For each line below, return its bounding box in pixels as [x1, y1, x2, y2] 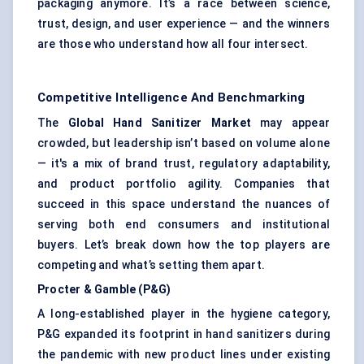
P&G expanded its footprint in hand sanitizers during [37, 327, 330, 341]
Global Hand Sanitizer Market [67, 116, 251, 130]
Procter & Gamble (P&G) [37, 283, 171, 297]
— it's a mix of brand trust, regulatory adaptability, [37, 157, 330, 171]
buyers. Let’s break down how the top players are [37, 238, 330, 252]
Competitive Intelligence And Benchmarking [37, 90, 305, 106]
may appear [251, 116, 330, 130]
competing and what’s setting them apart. [37, 258, 265, 272]
